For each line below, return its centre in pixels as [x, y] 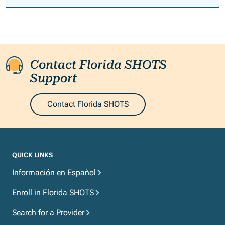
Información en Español [54, 173]
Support [53, 79]
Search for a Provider [48, 213]
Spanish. [73, 12]
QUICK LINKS [32, 155]
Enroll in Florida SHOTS [53, 193]
